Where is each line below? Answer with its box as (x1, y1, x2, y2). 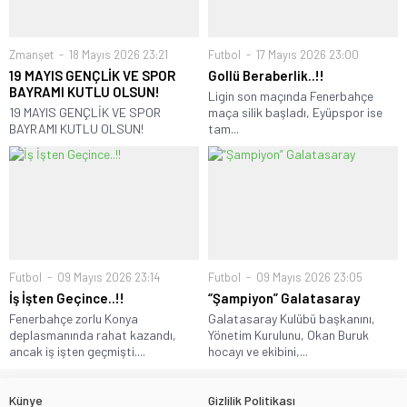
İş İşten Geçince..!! (9, 289, 124, 306)
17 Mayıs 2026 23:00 (253, 46, 359, 62)
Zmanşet (9, 46, 54, 62)
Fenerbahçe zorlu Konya (9, 310, 138, 326)
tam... (208, 120, 239, 136)
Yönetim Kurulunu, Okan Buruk (208, 326, 369, 342)
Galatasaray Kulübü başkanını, (208, 310, 375, 326)
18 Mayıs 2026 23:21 (66, 46, 168, 62)
